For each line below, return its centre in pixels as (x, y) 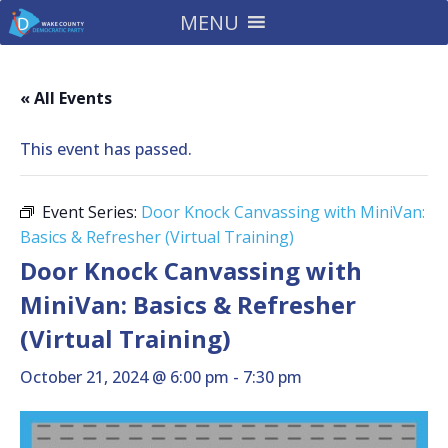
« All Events (66, 98)
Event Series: (91, 212)
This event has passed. (106, 149)
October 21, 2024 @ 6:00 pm (124, 377)
